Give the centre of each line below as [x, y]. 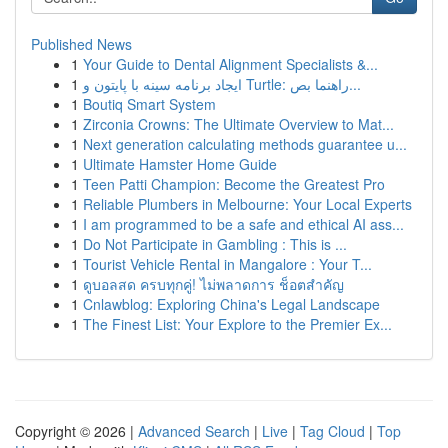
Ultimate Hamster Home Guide [180, 164]
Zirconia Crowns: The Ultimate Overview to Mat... [238, 124]
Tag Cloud [332, 431]
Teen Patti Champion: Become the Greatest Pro [234, 184]
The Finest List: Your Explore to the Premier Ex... [237, 324]
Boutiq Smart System [149, 104]
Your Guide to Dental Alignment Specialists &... [230, 64]
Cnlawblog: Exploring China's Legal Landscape [231, 304]
